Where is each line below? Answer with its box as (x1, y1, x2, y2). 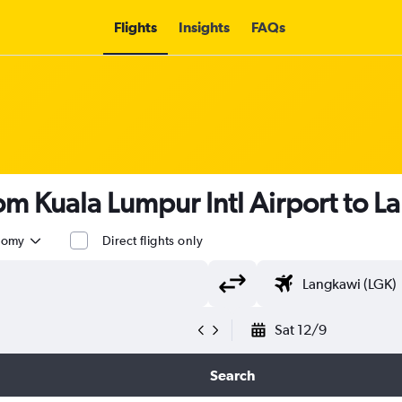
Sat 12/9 (275, 321, 327, 338)
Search (209, 367, 255, 383)
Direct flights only (102, 233, 203, 248)
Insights (178, 19, 230, 35)
